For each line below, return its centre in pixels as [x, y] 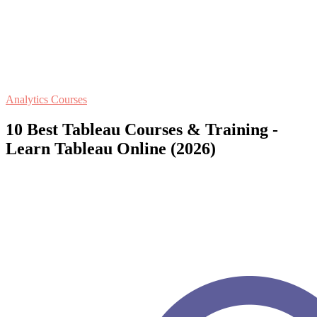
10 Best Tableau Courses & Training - [142, 129]
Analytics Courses [46, 99]
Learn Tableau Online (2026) [111, 148]
